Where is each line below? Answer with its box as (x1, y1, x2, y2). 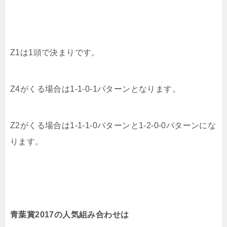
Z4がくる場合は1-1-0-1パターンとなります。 (10, 85, 180, 93)
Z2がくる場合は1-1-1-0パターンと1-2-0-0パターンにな (10, 121, 216, 130)
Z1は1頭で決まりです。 (10, 48, 100, 57)
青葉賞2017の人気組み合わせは (10, 210, 129, 219)
